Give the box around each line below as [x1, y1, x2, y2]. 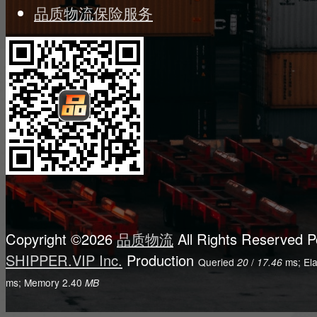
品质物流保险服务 [34, 2, 153, 23]
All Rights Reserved [173, 229, 307, 249]
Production [122, 250, 194, 270]
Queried [198, 255, 237, 269]
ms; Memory [6, 275, 62, 289]
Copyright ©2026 [6, 229, 117, 249]
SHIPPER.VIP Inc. [6, 250, 122, 270]
